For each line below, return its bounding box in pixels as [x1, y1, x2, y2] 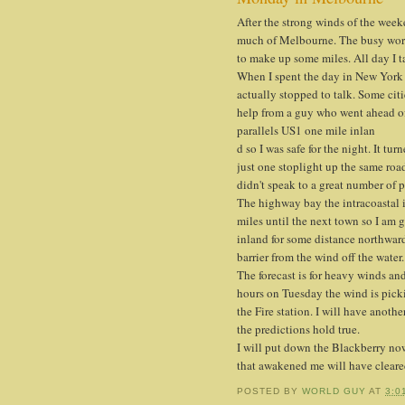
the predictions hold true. [237, 320, 360, 337]
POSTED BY [237, 386, 303, 397]
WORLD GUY [302, 386, 367, 397]
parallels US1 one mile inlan [237, 121, 375, 138]
